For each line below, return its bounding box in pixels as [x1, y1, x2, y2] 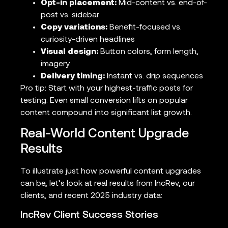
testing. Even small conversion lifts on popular [20, 97, 188, 105]
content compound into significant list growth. [20, 109, 192, 118]
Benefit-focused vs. [107, 23, 182, 32]
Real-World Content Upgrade [20, 127, 189, 140]
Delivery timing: [41, 72, 105, 81]
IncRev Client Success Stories [20, 210, 158, 221]
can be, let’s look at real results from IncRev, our [20, 179, 195, 188]
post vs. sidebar [41, 11, 99, 20]
